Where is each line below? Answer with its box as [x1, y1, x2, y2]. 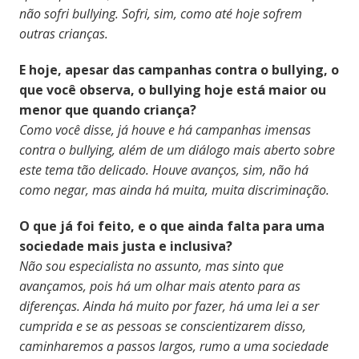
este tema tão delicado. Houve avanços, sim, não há [18, 160, 309, 179]
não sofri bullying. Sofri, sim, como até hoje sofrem [18, 4, 302, 22]
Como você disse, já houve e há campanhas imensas [18, 120, 311, 139]
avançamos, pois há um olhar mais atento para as [18, 276, 301, 295]
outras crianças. [18, 24, 108, 42]
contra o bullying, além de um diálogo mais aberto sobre [18, 140, 335, 159]
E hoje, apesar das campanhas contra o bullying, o [18, 60, 339, 79]
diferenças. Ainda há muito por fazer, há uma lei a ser [18, 296, 319, 315]
